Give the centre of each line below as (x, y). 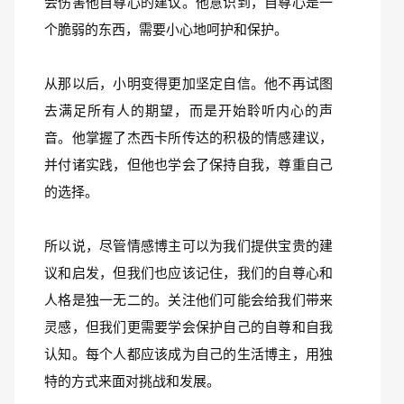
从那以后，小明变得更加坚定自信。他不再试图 (188, 83)
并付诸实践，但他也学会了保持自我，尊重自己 (188, 165)
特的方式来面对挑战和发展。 (132, 381)
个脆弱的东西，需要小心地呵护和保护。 (166, 29)
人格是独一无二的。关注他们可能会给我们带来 (188, 300)
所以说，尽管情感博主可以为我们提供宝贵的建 (188, 246)
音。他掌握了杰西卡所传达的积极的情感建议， (188, 138)
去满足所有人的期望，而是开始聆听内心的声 (188, 110)
